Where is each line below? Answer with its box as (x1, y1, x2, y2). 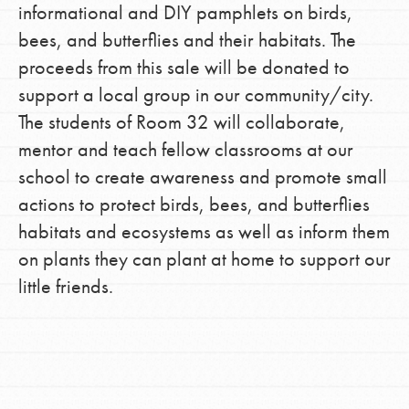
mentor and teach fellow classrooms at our (17, 135, 353, 163)
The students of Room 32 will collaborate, (17, 108, 345, 135)
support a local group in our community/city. (17, 80, 373, 108)
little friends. (17, 272, 113, 299)
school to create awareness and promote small (17, 163, 387, 190)
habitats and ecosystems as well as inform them (17, 217, 390, 245)
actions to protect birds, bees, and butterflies (17, 190, 370, 217)
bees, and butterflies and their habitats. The (17, 26, 356, 53)
